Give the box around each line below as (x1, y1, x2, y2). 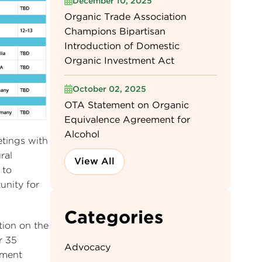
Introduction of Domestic (64, 40, 180, 51)
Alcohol (64, 129, 99, 140)
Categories (64, 206, 163, 227)
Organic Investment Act (64, 55, 174, 66)
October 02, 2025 (72, 84, 146, 94)
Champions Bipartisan (64, 26, 166, 37)
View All (74, 156, 115, 167)
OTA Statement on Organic (64, 99, 189, 111)
